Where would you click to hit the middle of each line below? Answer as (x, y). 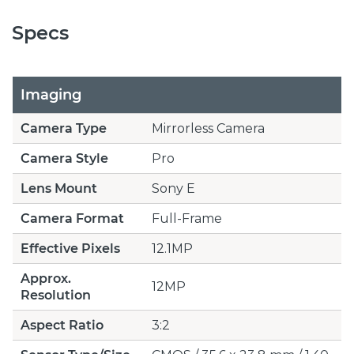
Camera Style (64, 158)
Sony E (173, 188)
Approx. (46, 278)
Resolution (56, 295)
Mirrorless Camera (208, 128)
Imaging (51, 94)
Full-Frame (187, 218)
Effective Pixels (70, 248)
